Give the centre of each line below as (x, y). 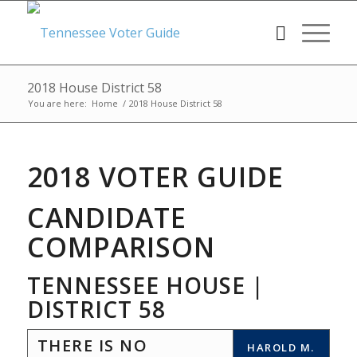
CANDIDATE (106, 218)
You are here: (57, 103)
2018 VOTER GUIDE (155, 177)
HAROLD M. (281, 347)
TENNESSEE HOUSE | (145, 285)
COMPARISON (121, 247)
